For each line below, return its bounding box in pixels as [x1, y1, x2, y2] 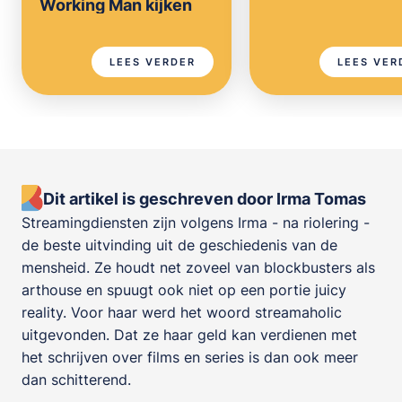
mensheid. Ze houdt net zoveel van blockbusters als [22, 258, 375, 276]
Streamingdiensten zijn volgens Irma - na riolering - [22, 214, 370, 232]
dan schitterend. [22, 371, 131, 389]
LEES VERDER [109, 55, 196, 68]
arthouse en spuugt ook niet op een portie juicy [22, 281, 346, 299]
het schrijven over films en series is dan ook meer [22, 348, 358, 366]
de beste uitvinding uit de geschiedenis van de [22, 236, 337, 254]
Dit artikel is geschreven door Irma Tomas [43, 188, 366, 208]
